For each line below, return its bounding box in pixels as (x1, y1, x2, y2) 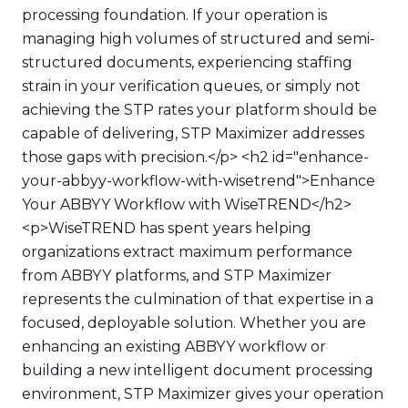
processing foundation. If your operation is (22, 6, 327, 24)
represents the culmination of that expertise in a (22, 291, 373, 308)
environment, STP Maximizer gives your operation (22, 385, 383, 403)
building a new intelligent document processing (22, 362, 373, 379)
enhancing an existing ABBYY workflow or (22, 338, 326, 355)
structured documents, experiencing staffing (22, 54, 352, 71)
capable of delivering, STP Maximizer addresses (22, 125, 364, 142)
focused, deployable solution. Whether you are (22, 314, 366, 331)
